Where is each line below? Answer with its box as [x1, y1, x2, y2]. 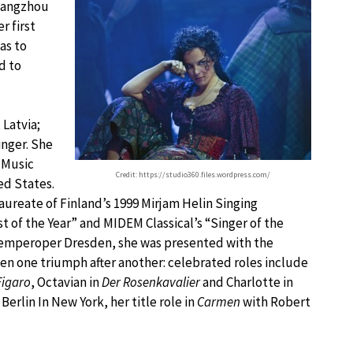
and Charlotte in [200, 273, 293, 291]
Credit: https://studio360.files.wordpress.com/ [116, 169, 271, 180]
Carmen [197, 293, 240, 310]
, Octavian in [31, 273, 102, 291]
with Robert [240, 293, 310, 310]
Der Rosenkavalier [102, 273, 200, 291]
